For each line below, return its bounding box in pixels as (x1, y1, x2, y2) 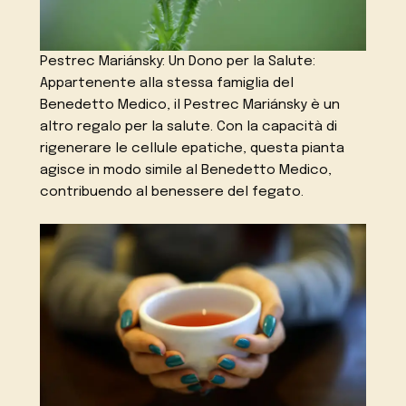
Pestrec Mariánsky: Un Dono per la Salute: (40, 53, 316, 69)
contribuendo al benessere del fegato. (40, 184, 304, 199)
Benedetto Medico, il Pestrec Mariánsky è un (40, 97, 341, 112)
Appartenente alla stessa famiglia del (40, 75, 295, 91)
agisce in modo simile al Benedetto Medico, (40, 162, 333, 178)
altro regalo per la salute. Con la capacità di (40, 119, 338, 134)
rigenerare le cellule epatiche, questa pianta (40, 140, 345, 156)
